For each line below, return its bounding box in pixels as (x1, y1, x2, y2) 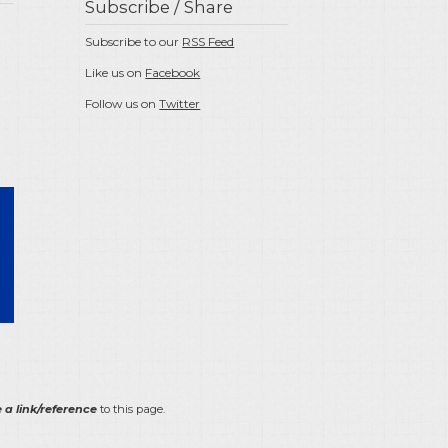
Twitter (159, 96, 201, 112)
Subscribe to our (85, 34, 183, 50)
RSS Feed (182, 34, 235, 50)
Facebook (145, 65, 201, 81)
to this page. (96, 402, 165, 417)
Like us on (85, 65, 146, 81)
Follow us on (85, 96, 160, 112)
